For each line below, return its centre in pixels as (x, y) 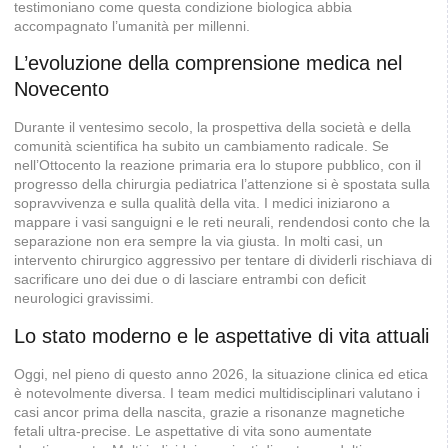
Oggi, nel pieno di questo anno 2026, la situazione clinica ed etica (221, 373)
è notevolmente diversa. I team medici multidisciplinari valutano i (217, 392)
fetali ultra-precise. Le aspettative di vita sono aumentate (193, 430)
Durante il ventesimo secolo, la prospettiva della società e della (212, 127)
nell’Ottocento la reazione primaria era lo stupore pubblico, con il (217, 165)
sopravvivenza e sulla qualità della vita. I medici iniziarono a (202, 203)
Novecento (61, 89)
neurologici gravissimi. (84, 298)
